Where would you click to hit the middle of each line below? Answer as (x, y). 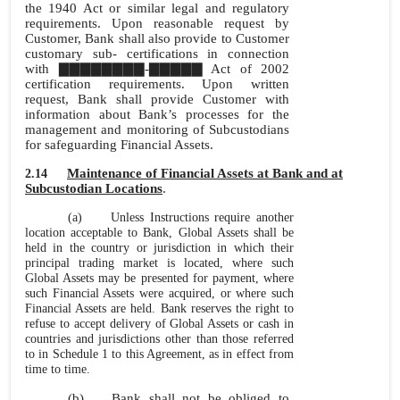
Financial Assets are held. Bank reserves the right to (159, 308)
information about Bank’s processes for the (157, 114)
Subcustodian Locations (94, 188)
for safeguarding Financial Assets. (119, 145)
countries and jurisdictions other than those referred (159, 339)
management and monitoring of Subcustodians (157, 129)
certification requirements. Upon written (157, 84)
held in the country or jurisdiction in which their (159, 248)
